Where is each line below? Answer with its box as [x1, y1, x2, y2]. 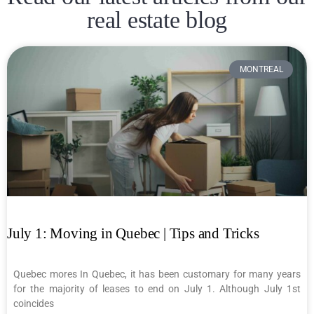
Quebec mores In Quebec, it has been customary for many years [13, 268, 301, 280]
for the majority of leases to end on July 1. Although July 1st [13, 282, 301, 294]
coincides [13, 297, 54, 309]
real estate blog [87, 6, 227, 34]
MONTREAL [239, 64, 283, 75]
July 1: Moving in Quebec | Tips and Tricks [7, 225, 259, 242]
